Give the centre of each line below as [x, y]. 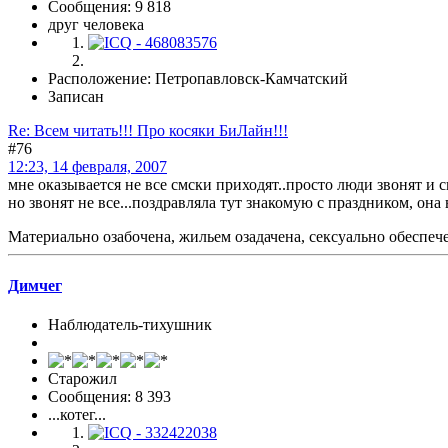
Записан [76, 96]
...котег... [77, 415]
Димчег [35, 285]
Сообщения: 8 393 [109, 397]
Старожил [82, 379]
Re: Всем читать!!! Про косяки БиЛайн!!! [148, 130]
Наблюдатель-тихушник [130, 325]
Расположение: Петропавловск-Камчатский [198, 78]
